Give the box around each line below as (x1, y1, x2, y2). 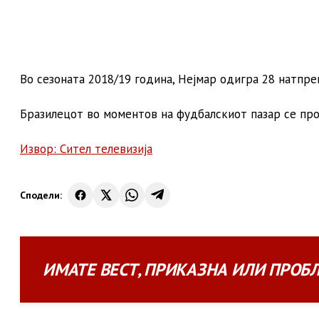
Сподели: (20, 188, 62, 202)
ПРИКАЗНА (144, 258, 228, 281)
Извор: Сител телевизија (20, 141, 152, 157)
